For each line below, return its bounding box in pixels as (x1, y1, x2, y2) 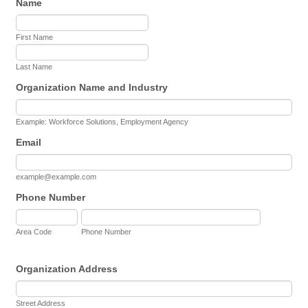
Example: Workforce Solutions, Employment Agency (16, 117, 189, 126)
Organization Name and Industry (16, 81, 168, 93)
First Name (16, 32, 54, 41)
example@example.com (16, 172, 97, 181)
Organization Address (16, 263, 118, 274)
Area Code (16, 227, 52, 236)
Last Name (16, 62, 53, 71)
